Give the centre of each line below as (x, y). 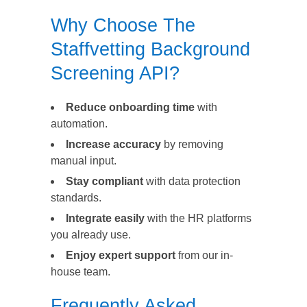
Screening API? (115, 74)
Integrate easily (105, 219)
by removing (192, 145)
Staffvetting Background (150, 50)
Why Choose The (123, 26)
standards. (76, 198)
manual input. (84, 161)
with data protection (192, 182)
